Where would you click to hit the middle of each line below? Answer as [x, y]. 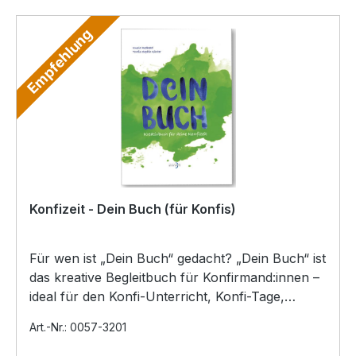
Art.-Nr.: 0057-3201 [78, 327]
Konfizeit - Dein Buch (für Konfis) [133, 209]
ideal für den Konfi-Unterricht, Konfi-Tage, [157, 296]
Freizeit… [57, 315]
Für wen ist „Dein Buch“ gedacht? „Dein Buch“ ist [178, 258]
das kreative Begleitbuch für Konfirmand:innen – [174, 277]
